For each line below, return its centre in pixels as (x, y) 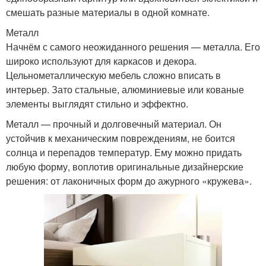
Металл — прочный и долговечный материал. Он (114, 123)
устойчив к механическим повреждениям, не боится (121, 138)
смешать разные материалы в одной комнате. (108, 12)
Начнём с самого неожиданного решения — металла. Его (133, 46)
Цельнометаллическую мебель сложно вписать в (113, 75)
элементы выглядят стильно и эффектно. (97, 103)
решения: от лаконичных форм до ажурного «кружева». (129, 180)
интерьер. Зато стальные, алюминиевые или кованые (125, 89)
